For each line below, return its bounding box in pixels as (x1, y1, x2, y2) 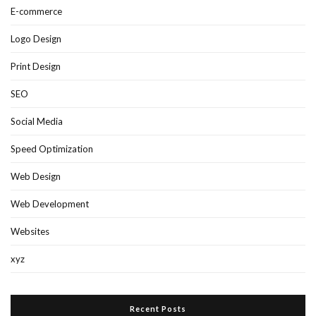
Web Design (11, 170, 61, 182)
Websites (11, 225, 49, 237)
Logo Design (11, 32, 61, 44)
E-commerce (11, 5, 62, 17)
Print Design (11, 60, 61, 72)
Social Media (11, 115, 63, 127)
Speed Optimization (11, 142, 93, 154)
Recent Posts (130, 303, 186, 313)
